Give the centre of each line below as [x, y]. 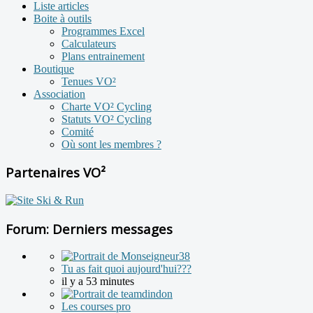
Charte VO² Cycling [107, 106]
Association [59, 94]
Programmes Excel [103, 31]
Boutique [54, 68]
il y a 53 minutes [98, 282]
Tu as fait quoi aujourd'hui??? [126, 269]
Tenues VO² [89, 81]
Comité [78, 131]
